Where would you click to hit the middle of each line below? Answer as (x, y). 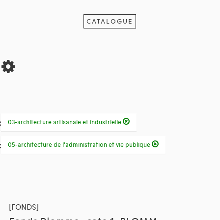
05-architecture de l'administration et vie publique (80, 145)
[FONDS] (24, 207)
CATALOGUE (110, 21)
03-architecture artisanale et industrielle (65, 123)
